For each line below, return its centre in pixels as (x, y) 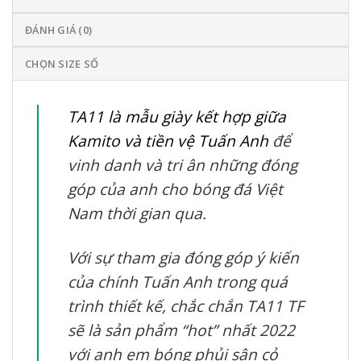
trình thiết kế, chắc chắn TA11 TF (186, 305)
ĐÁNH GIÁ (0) (59, 29)
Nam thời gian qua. (137, 213)
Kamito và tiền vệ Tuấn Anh (168, 140)
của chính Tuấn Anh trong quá (178, 281)
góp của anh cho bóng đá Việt (175, 189)
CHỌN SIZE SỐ (62, 63)
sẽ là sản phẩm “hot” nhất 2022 (181, 330)
